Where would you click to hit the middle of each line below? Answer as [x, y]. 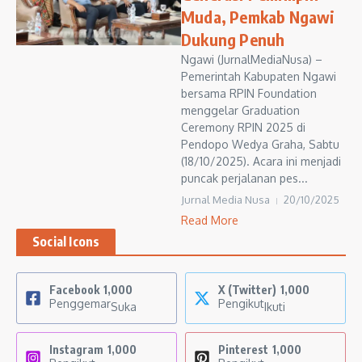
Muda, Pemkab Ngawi [258, 17]
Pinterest [243, 349]
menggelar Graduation [240, 110]
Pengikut [241, 303]
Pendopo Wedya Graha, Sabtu [260, 144]
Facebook [74, 290]
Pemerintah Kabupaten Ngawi [259, 76]
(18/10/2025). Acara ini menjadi [261, 161]
